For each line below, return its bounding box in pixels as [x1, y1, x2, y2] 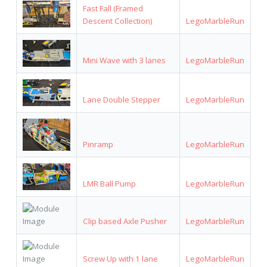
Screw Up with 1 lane [82, 253, 158, 264]
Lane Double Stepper [82, 94, 160, 105]
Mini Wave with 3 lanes [82, 54, 166, 66]
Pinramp [82, 138, 113, 150]
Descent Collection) [82, 15, 153, 26]
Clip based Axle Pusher [82, 215, 167, 226]
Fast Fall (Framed [82, 2, 143, 14]
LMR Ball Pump [82, 178, 136, 189]
